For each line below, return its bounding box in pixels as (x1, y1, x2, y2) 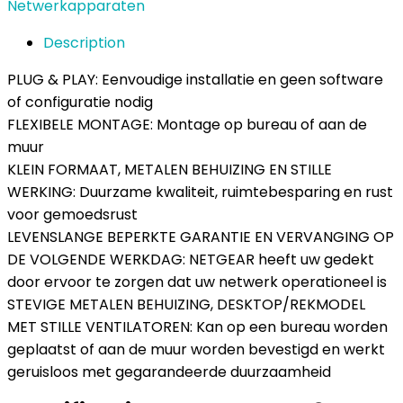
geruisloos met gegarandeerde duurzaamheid (7, 362, 331, 382)
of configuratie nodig (7, 92, 153, 112)
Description (43, 32, 125, 53)
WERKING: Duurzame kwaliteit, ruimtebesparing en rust (7, 182, 393, 202)
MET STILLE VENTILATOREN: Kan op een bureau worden (7, 317, 388, 337)
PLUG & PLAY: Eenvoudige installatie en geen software (7, 69, 383, 90)
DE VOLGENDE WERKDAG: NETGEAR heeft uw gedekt (7, 249, 374, 270)
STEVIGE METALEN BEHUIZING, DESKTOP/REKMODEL (7, 294, 365, 315)
